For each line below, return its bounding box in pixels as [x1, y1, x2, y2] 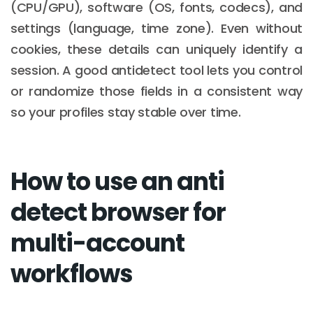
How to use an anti [10, 163, 224, 198]
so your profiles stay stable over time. [10, 103, 241, 121]
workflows [10, 256, 133, 291]
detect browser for [10, 194, 226, 229]
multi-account [10, 225, 184, 260]
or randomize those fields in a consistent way [10, 82, 303, 100]
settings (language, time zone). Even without [10, 19, 303, 37]
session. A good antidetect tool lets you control [10, 61, 303, 79]
